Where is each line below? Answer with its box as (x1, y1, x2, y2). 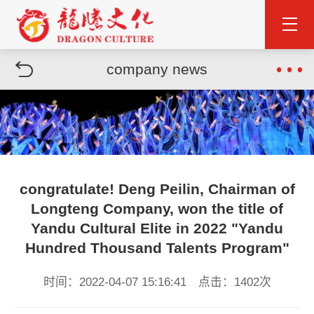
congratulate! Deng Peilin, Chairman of (19, 181, 295, 198)
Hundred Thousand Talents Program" (25, 240, 289, 257)
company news (107, 60, 207, 77)
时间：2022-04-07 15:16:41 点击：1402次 (43, 275, 271, 289)
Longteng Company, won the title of (31, 200, 283, 217)
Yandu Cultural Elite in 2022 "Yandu (31, 220, 283, 237)
